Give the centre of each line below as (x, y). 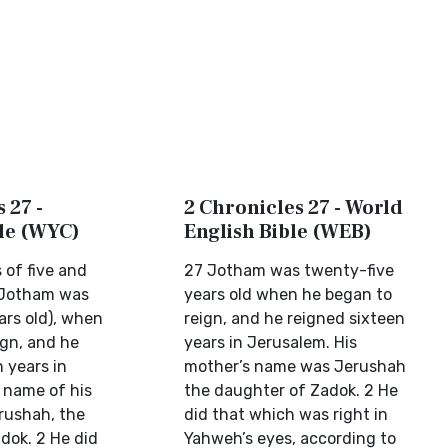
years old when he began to (288, 294)
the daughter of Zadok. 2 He (291, 390)
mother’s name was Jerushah (295, 366)
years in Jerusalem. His (271, 342)
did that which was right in (286, 414)
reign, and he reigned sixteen (295, 318)
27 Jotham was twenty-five (289, 270)
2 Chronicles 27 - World (294, 208)
